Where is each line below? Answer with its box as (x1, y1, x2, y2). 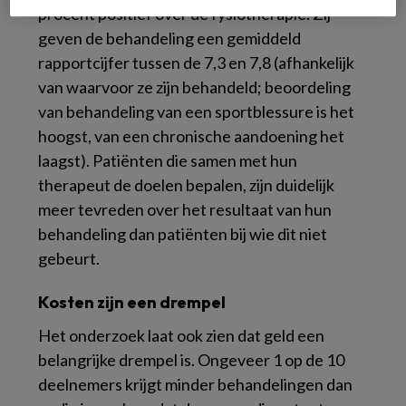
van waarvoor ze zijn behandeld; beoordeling (38, 77, 351, 98)
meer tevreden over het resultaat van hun (38, 199, 332, 220)
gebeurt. (38, 248, 100, 269)
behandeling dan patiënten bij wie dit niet (38, 224, 327, 245)
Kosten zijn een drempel (38, 292, 226, 314)
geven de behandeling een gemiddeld (38, 28, 301, 49)
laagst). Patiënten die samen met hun (38, 150, 297, 171)
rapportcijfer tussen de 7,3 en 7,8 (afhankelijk (38, 53, 354, 73)
